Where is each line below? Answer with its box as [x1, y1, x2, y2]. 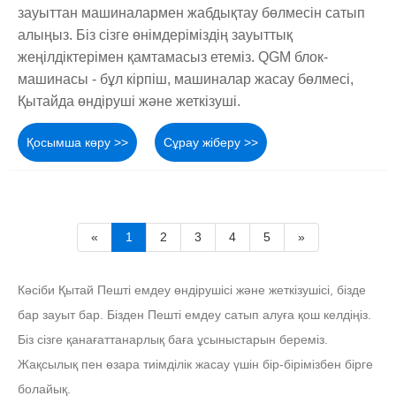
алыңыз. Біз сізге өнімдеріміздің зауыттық [18, 27, 293, 43]
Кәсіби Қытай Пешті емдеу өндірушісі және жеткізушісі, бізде [18, 282, 366, 297]
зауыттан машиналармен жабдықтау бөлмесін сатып [18, 5, 365, 21]
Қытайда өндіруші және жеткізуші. [18, 94, 240, 110]
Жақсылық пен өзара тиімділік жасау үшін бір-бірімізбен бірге [18, 356, 373, 371]
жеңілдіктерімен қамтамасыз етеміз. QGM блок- [18, 49, 328, 65]
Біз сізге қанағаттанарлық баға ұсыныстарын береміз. [18, 331, 328, 346]
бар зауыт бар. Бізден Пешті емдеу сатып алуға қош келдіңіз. [18, 307, 371, 322]
